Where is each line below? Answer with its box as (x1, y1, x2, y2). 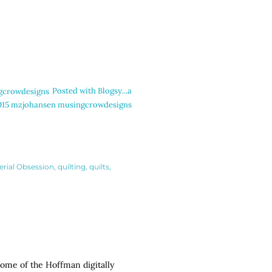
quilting (58, 161, 86, 171)
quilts (89, 161, 109, 171)
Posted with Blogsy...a (52, 86, 132, 96)
